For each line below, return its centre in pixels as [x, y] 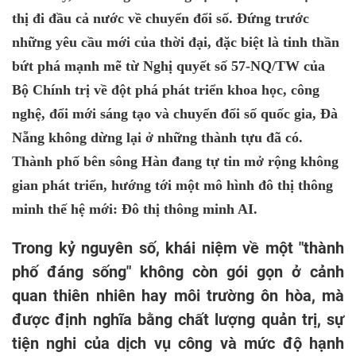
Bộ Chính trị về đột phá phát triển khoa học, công [166, 90]
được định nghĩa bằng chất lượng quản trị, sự [178, 319]
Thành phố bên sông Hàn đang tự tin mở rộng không [175, 161]
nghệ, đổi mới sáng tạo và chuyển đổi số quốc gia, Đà [175, 114]
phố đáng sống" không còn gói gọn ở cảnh [178, 272]
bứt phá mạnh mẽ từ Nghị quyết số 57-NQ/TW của [168, 66]
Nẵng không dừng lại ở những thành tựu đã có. [157, 137]
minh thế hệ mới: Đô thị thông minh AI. [135, 209]
